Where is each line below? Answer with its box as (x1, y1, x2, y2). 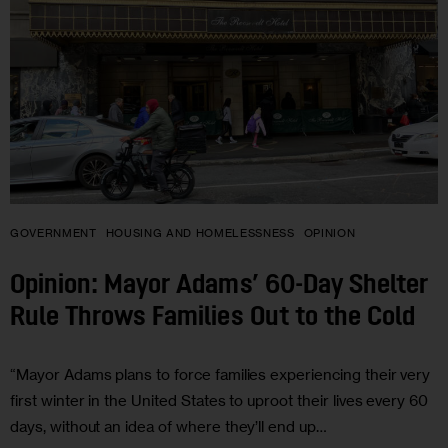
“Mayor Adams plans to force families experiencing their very (10, 364, 431, 384)
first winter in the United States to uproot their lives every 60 (10, 390, 429, 410)
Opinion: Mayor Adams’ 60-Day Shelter (10, 273, 428, 301)
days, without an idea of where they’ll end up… (10, 416, 327, 436)
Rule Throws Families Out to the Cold (10, 305, 421, 333)
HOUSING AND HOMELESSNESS (105, 225, 295, 240)
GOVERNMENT (10, 225, 97, 240)
